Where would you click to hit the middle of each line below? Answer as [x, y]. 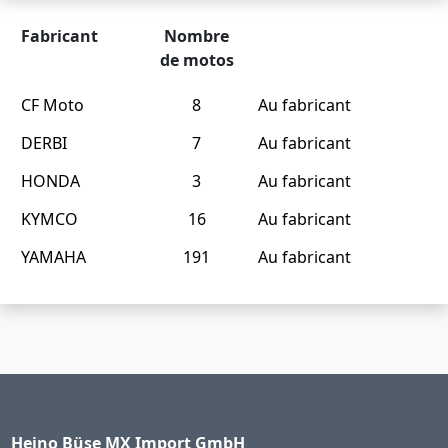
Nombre [197, 35]
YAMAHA [53, 256]
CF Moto [52, 104]
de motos [196, 59]
